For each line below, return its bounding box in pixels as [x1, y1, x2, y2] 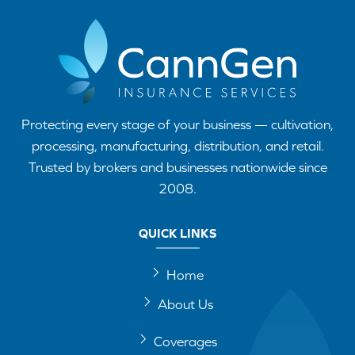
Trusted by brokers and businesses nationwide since [28, 158, 327, 175]
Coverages [153, 333, 217, 349]
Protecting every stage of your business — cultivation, [21, 116, 334, 132]
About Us [157, 296, 213, 312]
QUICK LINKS [139, 225, 216, 240]
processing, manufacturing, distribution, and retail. [31, 137, 324, 154]
